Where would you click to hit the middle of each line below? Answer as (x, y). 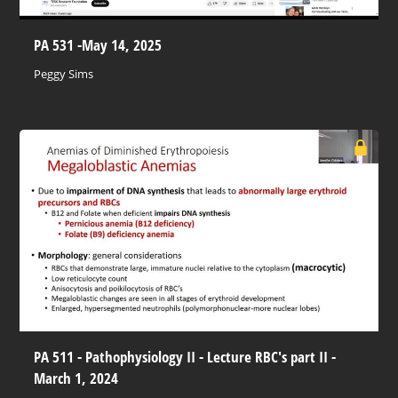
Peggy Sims (64, 73)
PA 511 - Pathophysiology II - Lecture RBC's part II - (185, 356)
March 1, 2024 (76, 377)
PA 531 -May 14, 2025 (98, 44)
